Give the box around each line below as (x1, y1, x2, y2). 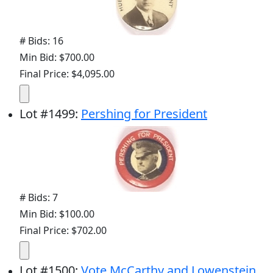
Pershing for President (81, 105, 207, 122)
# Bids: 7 (19, 191, 58, 205)
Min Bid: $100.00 (19, 207, 94, 221)
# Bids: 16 (19, 34, 63, 48)
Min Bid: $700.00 (19, 51, 94, 65)
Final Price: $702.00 (19, 224, 107, 238)
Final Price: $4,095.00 (19, 67, 115, 81)
